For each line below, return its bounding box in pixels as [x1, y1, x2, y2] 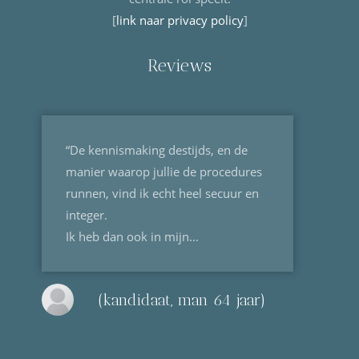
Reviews [147, 55, 212, 76]
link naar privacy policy [115, 12, 244, 29]
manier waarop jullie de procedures [66, 163, 263, 180]
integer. [66, 207, 108, 224]
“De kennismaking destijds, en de [66, 142, 248, 159]
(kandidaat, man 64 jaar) [98, 290, 267, 309]
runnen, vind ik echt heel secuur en [66, 185, 260, 202]
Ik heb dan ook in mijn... [66, 228, 200, 245]
